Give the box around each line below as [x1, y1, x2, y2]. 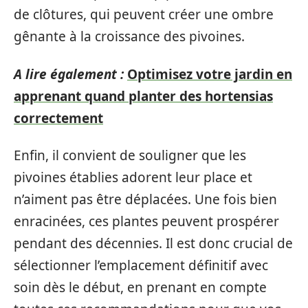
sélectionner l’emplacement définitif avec [14, 256, 268, 274]
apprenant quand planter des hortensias [14, 87, 273, 105]
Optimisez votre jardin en [127, 65, 292, 83]
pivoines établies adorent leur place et [14, 168, 252, 186]
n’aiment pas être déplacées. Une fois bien [14, 190, 277, 208]
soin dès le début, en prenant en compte [14, 278, 267, 296]
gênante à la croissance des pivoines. [14, 27, 245, 45]
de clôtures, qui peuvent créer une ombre [14, 5, 274, 23]
